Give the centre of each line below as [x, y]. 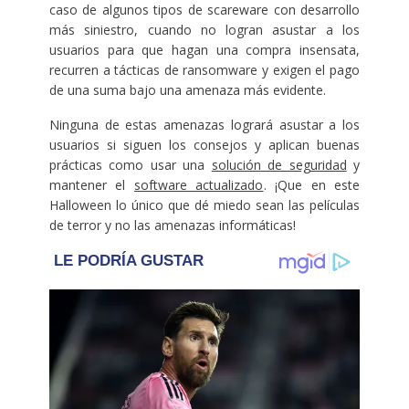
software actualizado [199, 184]
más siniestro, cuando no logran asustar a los [204, 29]
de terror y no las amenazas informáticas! [172, 225]
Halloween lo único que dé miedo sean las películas [204, 204]
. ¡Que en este [312, 184]
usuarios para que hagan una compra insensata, [204, 49]
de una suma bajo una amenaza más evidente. [187, 89]
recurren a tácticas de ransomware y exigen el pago [204, 69]
